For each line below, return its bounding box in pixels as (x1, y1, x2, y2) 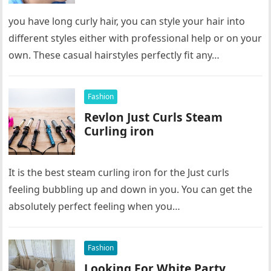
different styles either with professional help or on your (8, 31, 263, 45)
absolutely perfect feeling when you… (8, 200, 181, 213)
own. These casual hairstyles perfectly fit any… (8, 48, 220, 62)
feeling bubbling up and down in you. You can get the (8, 183, 253, 196)
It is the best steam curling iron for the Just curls (8, 166, 230, 179)
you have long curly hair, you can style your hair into (8, 15, 246, 28)
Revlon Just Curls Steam (84, 109, 223, 125)
